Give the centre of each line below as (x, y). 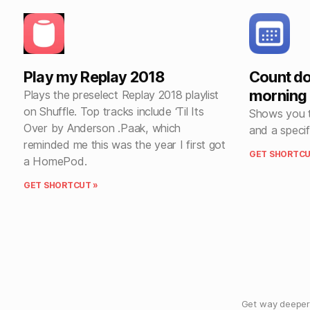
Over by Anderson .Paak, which (102, 128)
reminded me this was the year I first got (125, 144)
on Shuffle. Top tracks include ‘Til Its (114, 111)
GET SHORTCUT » (61, 185)
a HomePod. (55, 161)
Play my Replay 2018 (94, 76)
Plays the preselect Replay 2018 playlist (121, 94)
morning (278, 95)
